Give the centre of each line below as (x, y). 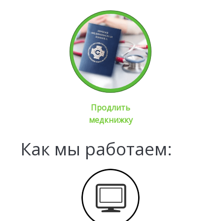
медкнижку (110, 120)
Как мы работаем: (96, 149)
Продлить (110, 108)
